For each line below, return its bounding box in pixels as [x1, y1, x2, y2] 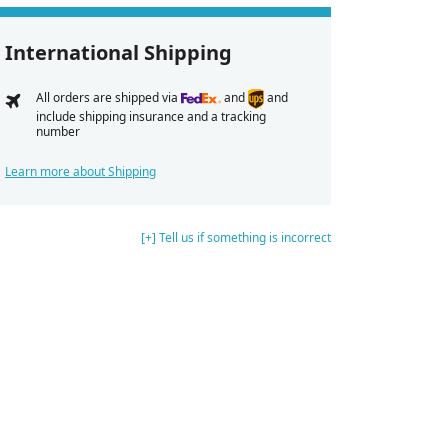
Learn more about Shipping [5, 162, 156, 180]
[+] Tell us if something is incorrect [141, 228, 331, 246]
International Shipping [5, 38, 232, 66]
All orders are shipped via [35, 88, 181, 106]
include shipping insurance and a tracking [35, 107, 266, 125]
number [35, 122, 80, 140]
